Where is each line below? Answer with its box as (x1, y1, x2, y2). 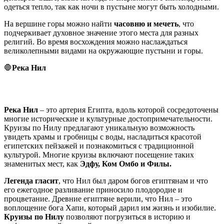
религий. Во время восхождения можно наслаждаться (4, 37, 187, 46)
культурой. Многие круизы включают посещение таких (4, 150, 194, 159)
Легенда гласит (4, 176, 58, 185)
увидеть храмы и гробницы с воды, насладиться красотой (4, 132, 201, 141)
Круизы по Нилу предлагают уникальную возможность (4, 123, 194, 132)
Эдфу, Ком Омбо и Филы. (80, 159, 171, 168)
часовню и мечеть (114, 19, 178, 28)
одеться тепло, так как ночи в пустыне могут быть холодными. (4, 2, 219, 11)
